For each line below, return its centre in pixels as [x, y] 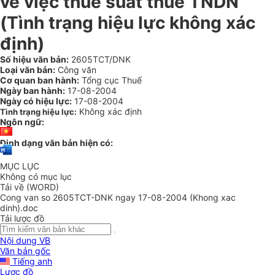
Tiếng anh [31, 261]
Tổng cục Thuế [110, 80]
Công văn [76, 70]
